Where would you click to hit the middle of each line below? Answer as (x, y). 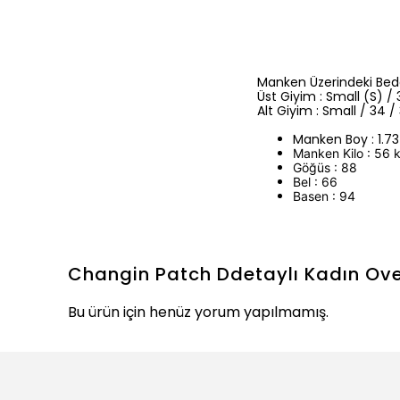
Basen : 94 (324, 196)
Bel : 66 (315, 182)
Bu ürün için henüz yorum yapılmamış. (198, 312)
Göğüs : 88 (325, 167)
